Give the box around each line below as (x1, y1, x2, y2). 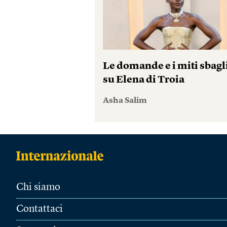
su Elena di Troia (103, 75, 185, 85)
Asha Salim (103, 97, 147, 105)
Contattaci (16, 204, 63, 214)
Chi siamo (16, 182, 60, 193)
